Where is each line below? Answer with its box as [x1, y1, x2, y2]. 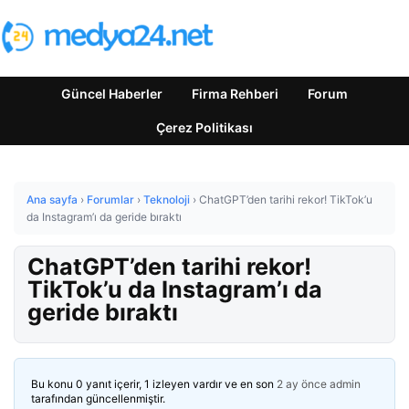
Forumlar [87, 193, 134, 206]
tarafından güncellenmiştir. [31, 392, 165, 405]
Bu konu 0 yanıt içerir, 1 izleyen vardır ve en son [31, 377, 277, 391]
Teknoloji [143, 193, 190, 206]
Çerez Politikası [156, 120, 253, 135]
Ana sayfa [26, 193, 78, 206]
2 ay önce [277, 377, 327, 391]
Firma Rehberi [192, 86, 278, 101]
